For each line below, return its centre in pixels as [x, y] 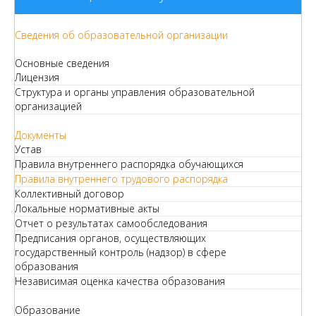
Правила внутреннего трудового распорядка [121, 179]
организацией [48, 106]
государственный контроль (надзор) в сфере [121, 252]
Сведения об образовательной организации [121, 35]
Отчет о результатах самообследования [111, 223]
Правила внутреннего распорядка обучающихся [129, 164]
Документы [41, 135]
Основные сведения [62, 63]
